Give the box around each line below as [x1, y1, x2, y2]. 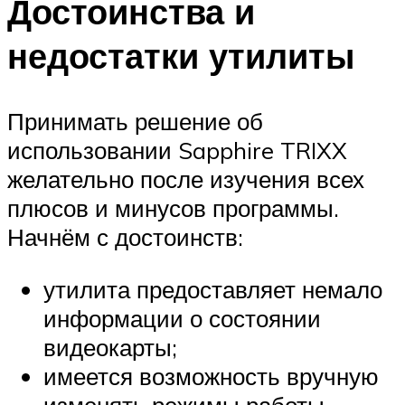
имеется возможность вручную [43, 361, 379, 391]
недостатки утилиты [7, 33, 354, 79]
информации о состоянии [43, 303, 321, 333]
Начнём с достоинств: [7, 222, 243, 252]
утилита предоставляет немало [43, 274, 382, 304]
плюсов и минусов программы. [7, 193, 339, 223]
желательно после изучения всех [7, 165, 364, 194]
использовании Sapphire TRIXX [7, 136, 347, 165]
